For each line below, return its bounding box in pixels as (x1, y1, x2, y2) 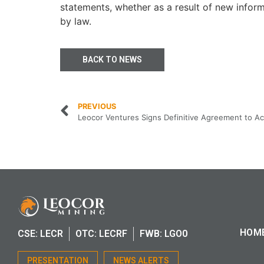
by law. (60, 15, 91, 27)
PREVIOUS (78, 101, 116, 111)
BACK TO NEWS (82, 55, 142, 65)
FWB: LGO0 (140, 228, 187, 240)
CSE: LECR (18, 228, 63, 240)
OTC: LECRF (75, 228, 127, 240)
